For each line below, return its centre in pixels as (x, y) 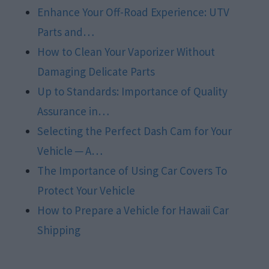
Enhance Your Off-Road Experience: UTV (134, 12)
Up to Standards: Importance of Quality (133, 91)
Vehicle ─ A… (70, 150)
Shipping (59, 230)
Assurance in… (74, 111)
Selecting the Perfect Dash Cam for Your (135, 131)
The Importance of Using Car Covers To (132, 170)
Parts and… (66, 32)
